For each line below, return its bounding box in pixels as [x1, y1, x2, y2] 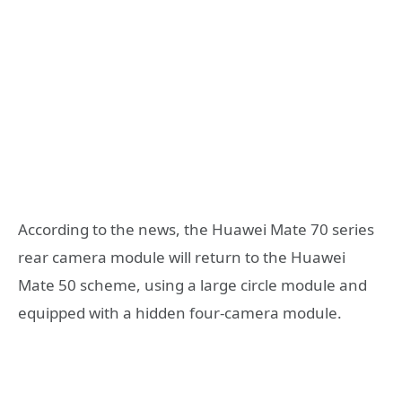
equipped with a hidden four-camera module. [18, 302, 342, 324]
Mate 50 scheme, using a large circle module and [18, 275, 367, 296]
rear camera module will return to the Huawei [18, 247, 345, 268]
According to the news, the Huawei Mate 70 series [18, 219, 374, 240]
